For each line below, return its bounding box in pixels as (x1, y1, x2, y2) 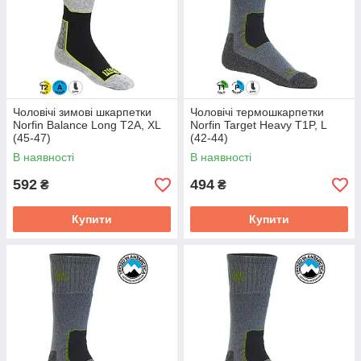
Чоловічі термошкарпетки (190, 106, 324, 118)
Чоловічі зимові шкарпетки (13, 106, 151, 118)
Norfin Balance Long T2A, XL (13, 118, 160, 131)
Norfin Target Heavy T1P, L (190, 118, 326, 131)
